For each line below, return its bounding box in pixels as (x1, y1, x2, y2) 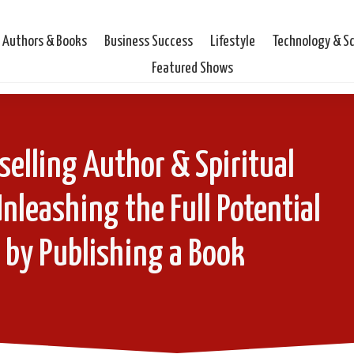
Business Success (104, 33, 194, 49)
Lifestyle (210, 33, 256, 49)
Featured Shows (152, 60, 234, 76)
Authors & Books (2, 33, 88, 49)
